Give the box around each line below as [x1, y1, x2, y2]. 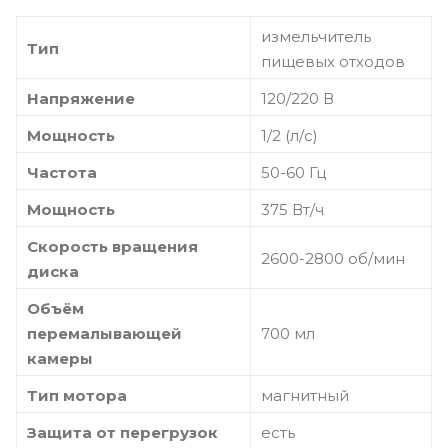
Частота [27, 162, 97, 182]
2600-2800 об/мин [261, 248, 405, 268]
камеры [27, 348, 93, 368]
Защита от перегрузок [27, 422, 218, 442]
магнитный [261, 385, 349, 405]
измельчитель [261, 26, 371, 46]
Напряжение [27, 88, 135, 108]
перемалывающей [27, 323, 182, 343]
